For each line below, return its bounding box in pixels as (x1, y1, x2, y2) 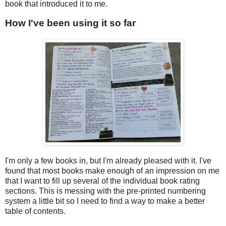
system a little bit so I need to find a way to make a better (5, 196, 205, 205)
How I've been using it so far (5, 17, 136, 28)
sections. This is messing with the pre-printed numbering (5, 186, 206, 195)
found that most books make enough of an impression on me (5, 166, 219, 175)
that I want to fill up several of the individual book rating (5, 176, 200, 185)
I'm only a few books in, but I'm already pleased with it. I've (5, 156, 211, 165)
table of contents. (5, 206, 66, 215)
